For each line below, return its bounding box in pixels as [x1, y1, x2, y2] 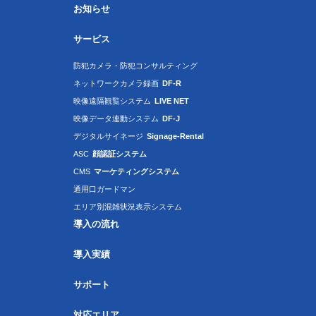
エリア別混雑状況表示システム [73, 202, 182, 211]
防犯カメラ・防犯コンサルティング [73, 61, 197, 70]
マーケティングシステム [94, 167, 179, 176]
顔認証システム [92, 150, 147, 158]
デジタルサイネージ [73, 132, 143, 140]
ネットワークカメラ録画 [73, 79, 159, 87]
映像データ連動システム [73, 114, 159, 123]
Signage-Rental [147, 132, 204, 140]
